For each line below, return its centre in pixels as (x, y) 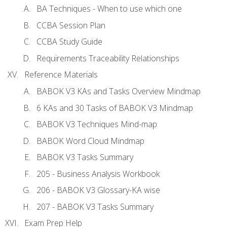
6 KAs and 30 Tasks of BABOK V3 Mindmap (115, 108)
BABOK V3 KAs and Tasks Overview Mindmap (119, 91)
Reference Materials (61, 75)
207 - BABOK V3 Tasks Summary (95, 206)
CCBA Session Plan (71, 25)
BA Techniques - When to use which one (109, 9)
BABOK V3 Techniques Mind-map (97, 124)
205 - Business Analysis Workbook (98, 174)
